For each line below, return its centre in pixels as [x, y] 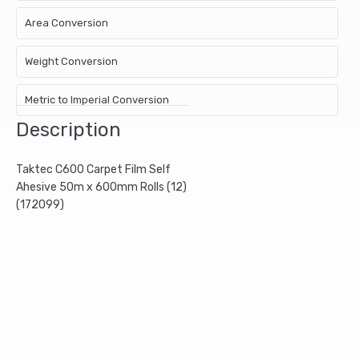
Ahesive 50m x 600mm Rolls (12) [101, 187]
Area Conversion [67, 22]
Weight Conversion [71, 61]
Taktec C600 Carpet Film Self [93, 169]
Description [69, 129]
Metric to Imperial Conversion [97, 99]
